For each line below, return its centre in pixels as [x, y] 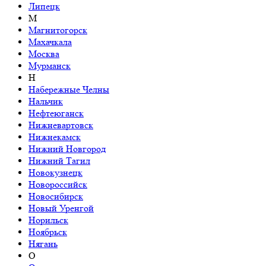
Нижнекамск [55, 137]
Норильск [48, 220]
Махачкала [50, 42]
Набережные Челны [69, 90]
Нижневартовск [61, 125]
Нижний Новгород [67, 149]
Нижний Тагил [59, 161]
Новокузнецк [56, 173]
